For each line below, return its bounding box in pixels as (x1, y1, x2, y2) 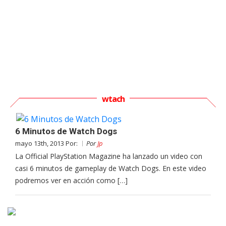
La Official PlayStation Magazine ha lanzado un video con (15, 151, 202, 161)
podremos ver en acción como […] (15, 175, 128, 185)
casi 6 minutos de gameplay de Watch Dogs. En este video (15, 163, 206, 173)
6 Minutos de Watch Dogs (15, 126, 117, 136)
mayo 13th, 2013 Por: (15, 138, 79, 148)
